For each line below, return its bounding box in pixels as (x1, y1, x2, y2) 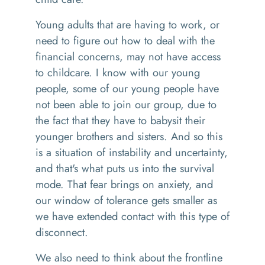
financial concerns (35, 49, 119, 64)
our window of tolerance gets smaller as (35, 192, 217, 208)
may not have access (123, 49, 221, 64)
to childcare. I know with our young (35, 64, 200, 80)
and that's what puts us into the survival (35, 160, 214, 176)
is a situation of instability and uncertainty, (35, 144, 228, 160)
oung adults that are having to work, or (40, 17, 219, 33)
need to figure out (35, 33, 121, 49)
